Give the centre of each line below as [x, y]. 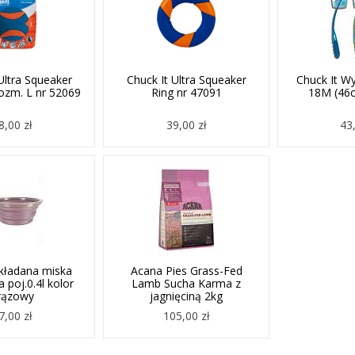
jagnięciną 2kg [187, 296]
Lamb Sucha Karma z [187, 283]
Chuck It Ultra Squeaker [186, 80]
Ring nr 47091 [186, 92]
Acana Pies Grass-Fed [186, 271]
